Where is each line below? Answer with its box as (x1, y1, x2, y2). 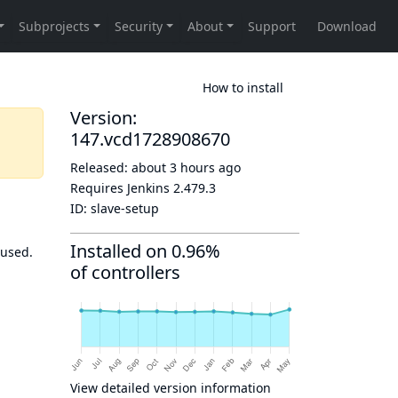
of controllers (70, 260, 180, 284)
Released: (70, 159, 131, 176)
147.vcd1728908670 (70, 127, 230, 151)
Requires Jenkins (70, 179, 173, 196)
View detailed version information (70, 379, 271, 396)
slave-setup (91, 200, 159, 217)
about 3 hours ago (131, 159, 241, 176)
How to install (203, 78, 283, 96)
